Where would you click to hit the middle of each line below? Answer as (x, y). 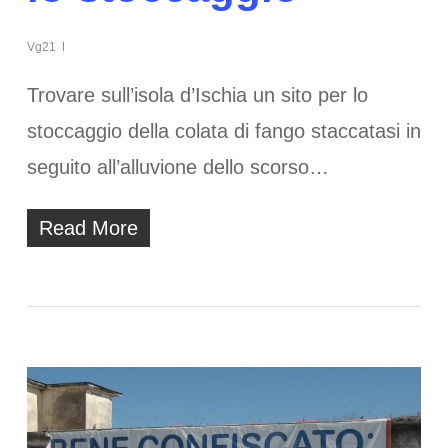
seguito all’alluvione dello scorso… (177, 167)
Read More (88, 228)
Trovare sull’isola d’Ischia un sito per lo (197, 95)
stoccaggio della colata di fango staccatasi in (223, 131)
